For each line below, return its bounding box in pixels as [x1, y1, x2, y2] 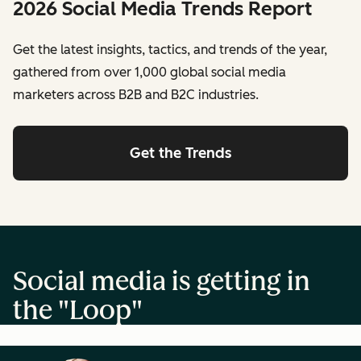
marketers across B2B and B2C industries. [13, 87, 259, 103]
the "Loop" [13, 294, 143, 326]
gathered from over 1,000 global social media [13, 64, 286, 81]
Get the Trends [130, 144, 231, 163]
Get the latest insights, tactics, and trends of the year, [13, 42, 327, 58]
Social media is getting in [13, 265, 310, 297]
